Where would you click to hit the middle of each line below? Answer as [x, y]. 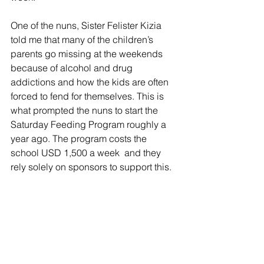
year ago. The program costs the [80, 138]
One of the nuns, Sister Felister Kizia [87, 25]
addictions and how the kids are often [91, 82]
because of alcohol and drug [73, 67]
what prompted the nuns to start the [85, 110]
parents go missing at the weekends [88, 53]
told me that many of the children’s [83, 39]
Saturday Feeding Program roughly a [90, 124]
